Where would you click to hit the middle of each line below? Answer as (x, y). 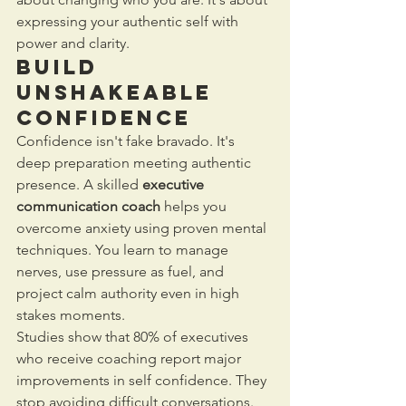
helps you (195, 206)
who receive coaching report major (130, 358)
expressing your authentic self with (129, 21)
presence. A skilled (79, 184)
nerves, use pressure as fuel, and (122, 271)
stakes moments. (71, 314)
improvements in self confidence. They (143, 380)
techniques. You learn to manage (124, 249)
